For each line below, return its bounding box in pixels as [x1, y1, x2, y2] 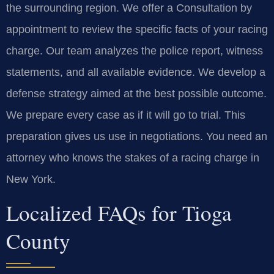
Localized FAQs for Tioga [6, 198, 232, 228]
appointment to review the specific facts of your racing [6, 23, 268, 35]
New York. [6, 172, 56, 185]
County [6, 226, 70, 256]
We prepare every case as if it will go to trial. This [6, 108, 245, 121]
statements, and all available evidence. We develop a [6, 65, 265, 78]
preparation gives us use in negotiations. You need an [6, 130, 267, 143]
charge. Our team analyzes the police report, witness [6, 44, 263, 57]
